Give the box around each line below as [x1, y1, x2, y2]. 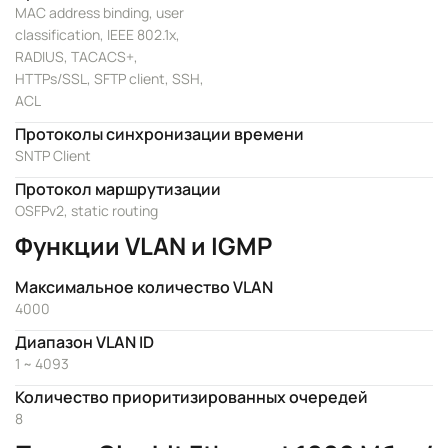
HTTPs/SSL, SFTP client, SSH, [15, 69, 204, 88]
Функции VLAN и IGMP [15, 229, 272, 262]
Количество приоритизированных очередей [15, 386, 368, 408]
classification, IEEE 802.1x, [15, 25, 180, 44]
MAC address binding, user [15, 3, 184, 22]
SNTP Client [15, 146, 91, 165]
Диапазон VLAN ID [15, 331, 154, 353]
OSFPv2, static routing [15, 201, 158, 220]
